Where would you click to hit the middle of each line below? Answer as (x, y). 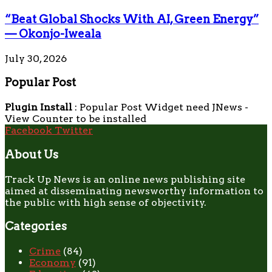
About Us (32, 154)
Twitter (74, 131)
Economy (53, 262)
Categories (36, 226)
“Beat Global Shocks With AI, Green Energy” (132, 19)
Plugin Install (39, 107)
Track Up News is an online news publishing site (125, 179)
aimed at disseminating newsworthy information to (134, 191)
